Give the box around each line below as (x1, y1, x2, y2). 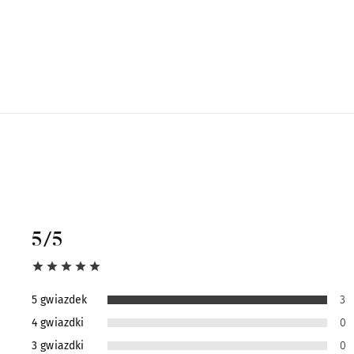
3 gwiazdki (32, 338, 85, 352)
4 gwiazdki (32, 315, 85, 330)
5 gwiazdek (32, 292, 88, 307)
